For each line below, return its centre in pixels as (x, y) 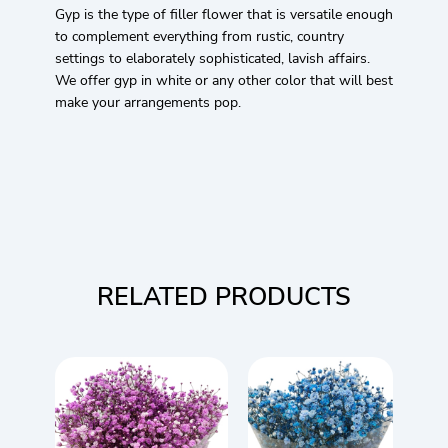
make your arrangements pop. (148, 102)
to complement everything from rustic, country (199, 36)
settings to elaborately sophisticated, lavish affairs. (212, 58)
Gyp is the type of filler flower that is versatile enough (224, 14)
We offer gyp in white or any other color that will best (224, 80)
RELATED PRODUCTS (224, 296)
